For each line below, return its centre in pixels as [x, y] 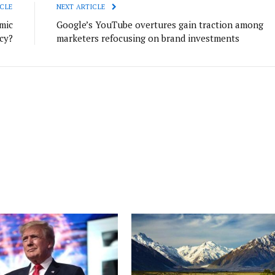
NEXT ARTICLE [82, 7]
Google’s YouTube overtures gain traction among [160, 25]
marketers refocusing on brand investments [148, 38]
